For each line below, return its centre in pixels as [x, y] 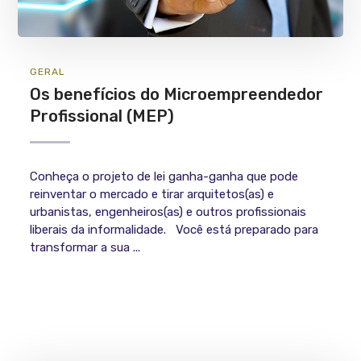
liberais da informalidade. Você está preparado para [174, 229]
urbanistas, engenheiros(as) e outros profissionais [168, 212]
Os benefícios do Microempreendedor [177, 94]
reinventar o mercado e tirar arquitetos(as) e [152, 194]
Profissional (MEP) [102, 116]
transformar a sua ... [85, 247]
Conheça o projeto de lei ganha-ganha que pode [164, 176]
